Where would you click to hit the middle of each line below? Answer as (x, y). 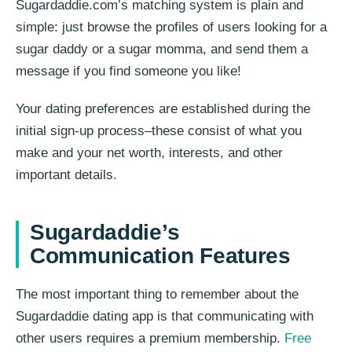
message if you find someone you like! (128, 71)
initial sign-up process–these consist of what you (159, 131)
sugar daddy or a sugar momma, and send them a (162, 49)
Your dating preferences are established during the (163, 109)
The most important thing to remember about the (157, 295)
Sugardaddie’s (105, 233)
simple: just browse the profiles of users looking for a (171, 27)
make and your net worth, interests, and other (149, 153)
